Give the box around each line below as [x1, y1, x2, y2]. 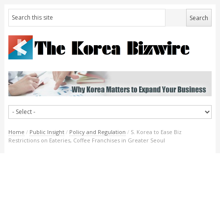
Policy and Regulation [69, 128, 126, 136]
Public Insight [29, 128, 64, 136]
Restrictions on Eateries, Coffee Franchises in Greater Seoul [8, 136, 165, 144]
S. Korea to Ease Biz [130, 128, 182, 136]
